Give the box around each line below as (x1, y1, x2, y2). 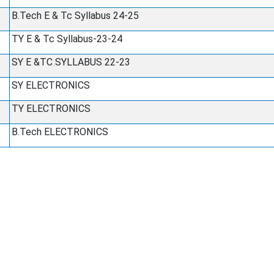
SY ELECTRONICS (11, 80, 90, 91)
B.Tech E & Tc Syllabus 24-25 (11, 10, 139, 21)
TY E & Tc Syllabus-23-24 (11, 33, 122, 45)
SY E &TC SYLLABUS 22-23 (11, 56, 130, 68)
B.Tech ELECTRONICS (11, 126, 108, 138)
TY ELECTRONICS (11, 103, 91, 114)
